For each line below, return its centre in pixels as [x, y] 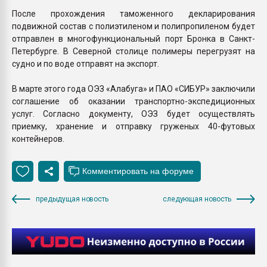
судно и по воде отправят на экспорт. [86, 63]
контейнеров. [38, 139]
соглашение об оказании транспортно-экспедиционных [133, 101]
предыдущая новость [72, 199]
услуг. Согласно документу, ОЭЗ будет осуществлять [133, 114]
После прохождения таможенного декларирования [133, 13]
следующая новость [197, 199]
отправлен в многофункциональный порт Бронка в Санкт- [133, 38]
